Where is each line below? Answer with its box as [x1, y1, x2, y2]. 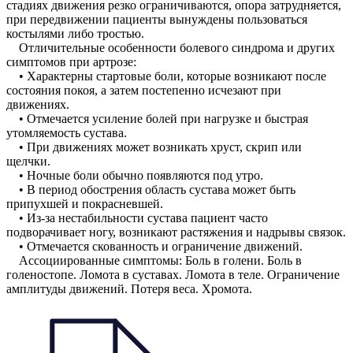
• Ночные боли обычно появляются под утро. [6, 169, 263, 183]
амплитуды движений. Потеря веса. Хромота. [6, 282, 252, 296]
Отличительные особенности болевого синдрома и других [6, 41, 335, 55]
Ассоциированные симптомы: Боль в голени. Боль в [6, 254, 302, 268]
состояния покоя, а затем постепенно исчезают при [6, 84, 281, 98]
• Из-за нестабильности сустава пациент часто [6, 211, 268, 225]
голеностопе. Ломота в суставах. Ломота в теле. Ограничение [6, 268, 340, 282]
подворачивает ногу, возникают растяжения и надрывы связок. [6, 225, 346, 240]
